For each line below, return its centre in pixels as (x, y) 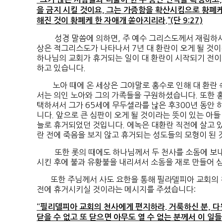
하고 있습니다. (61, 68)
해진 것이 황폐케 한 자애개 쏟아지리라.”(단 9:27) (120, 21)
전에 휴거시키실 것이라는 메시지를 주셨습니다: (116, 190)
